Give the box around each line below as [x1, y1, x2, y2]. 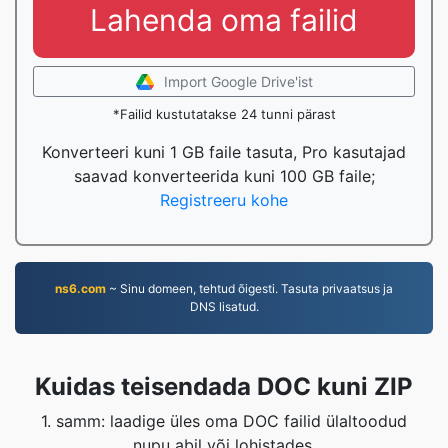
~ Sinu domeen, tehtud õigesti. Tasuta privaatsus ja [106, 281, 393, 296]
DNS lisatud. [189, 299, 259, 314]
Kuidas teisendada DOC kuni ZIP [35, 372, 413, 401]
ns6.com [55, 281, 106, 296]
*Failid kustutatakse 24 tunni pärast [112, 106, 336, 122]
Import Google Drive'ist [163, 73, 313, 90]
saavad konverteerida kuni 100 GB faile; [73, 166, 375, 186]
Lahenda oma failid [90, 2, 358, 38]
